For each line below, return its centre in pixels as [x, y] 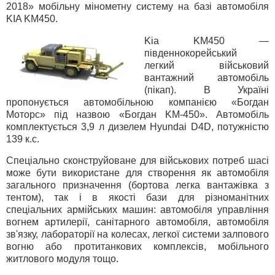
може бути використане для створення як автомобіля [137, 173]
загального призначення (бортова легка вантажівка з [137, 185]
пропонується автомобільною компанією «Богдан [137, 102]
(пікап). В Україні [207, 90]
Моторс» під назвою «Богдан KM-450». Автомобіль [137, 114]
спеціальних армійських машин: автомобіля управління [137, 210]
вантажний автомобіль [207, 77]
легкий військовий [207, 65]
